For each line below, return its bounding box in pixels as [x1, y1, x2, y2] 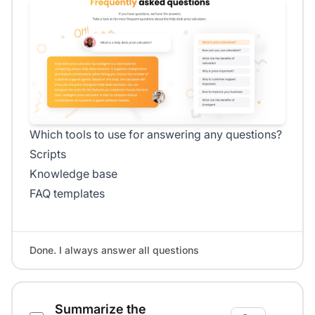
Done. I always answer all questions [30, 243, 199, 256]
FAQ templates [30, 186, 105, 200]
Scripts [30, 146, 66, 161]
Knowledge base [30, 166, 117, 181]
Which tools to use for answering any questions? [30, 127, 282, 141]
